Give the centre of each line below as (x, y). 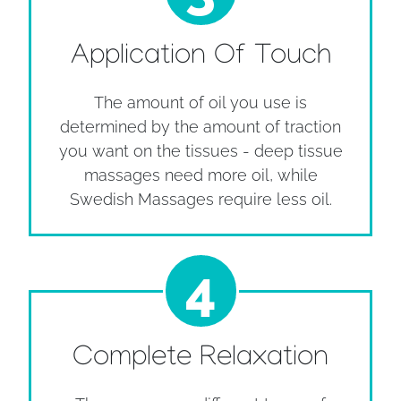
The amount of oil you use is (200, 102)
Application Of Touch (200, 58)
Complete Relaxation (200, 360)
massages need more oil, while (200, 175)
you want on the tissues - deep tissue (200, 150)
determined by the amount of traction (200, 126)
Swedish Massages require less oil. (200, 199)
